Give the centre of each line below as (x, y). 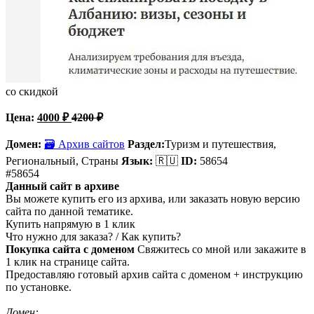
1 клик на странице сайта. (68, 261)
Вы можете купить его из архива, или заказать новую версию (153, 198)
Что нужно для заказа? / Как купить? (93, 236)
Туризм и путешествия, (220, 144)
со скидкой (32, 91)
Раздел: (146, 144)
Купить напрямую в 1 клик (70, 224)
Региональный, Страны (62, 161)
